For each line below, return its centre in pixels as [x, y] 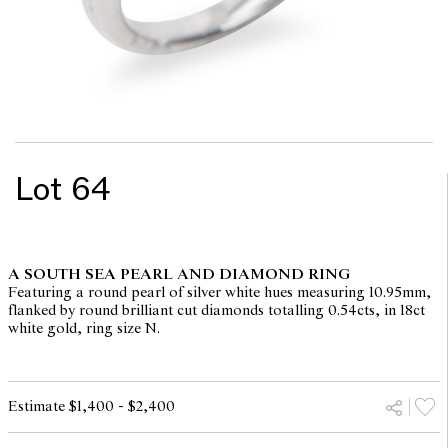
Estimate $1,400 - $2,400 [91, 407]
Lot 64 [63, 190]
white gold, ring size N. [83, 329]
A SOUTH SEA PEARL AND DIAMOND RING [179, 275]
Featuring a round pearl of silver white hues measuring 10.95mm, [219, 293]
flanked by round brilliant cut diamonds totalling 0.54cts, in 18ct [216, 311]
